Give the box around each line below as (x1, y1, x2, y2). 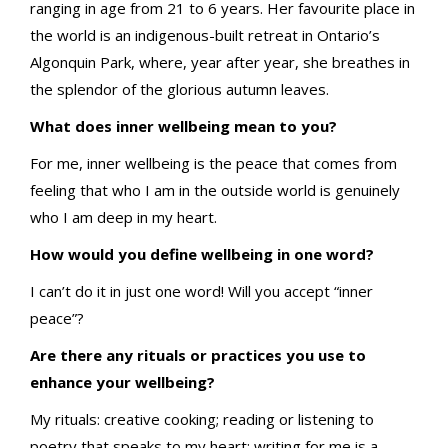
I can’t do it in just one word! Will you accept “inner (30, 280, 373, 301)
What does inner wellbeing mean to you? (30, 115, 337, 136)
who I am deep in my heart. (30, 206, 217, 227)
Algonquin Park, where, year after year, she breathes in (30, 51, 410, 72)
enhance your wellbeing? (30, 371, 215, 392)
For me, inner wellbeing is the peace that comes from (30, 152, 397, 173)
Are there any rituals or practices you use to (30, 344, 366, 365)
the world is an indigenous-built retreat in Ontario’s (30, 24, 380, 45)
